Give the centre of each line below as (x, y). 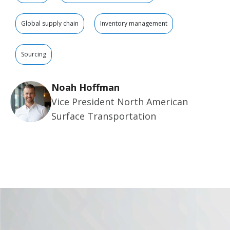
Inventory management (134, 23)
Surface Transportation (104, 116)
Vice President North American (120, 101)
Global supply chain (50, 23)
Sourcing (34, 54)
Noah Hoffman (85, 87)
